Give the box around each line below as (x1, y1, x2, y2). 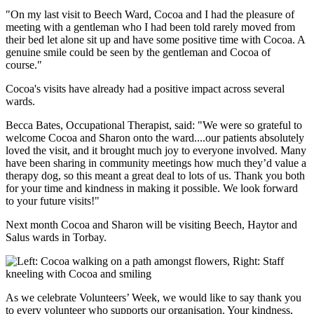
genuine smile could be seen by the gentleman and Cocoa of (6, 46, 271, 58)
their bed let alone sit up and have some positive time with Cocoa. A (6, 33, 305, 46)
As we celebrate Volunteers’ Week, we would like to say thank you (6, 291, 301, 303)
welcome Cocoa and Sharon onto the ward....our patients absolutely (6, 131, 304, 144)
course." (6, 58, 42, 71)
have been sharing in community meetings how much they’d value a (6, 156, 306, 169)
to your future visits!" (6, 194, 100, 207)
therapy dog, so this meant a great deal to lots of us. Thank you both (6, 169, 305, 182)
